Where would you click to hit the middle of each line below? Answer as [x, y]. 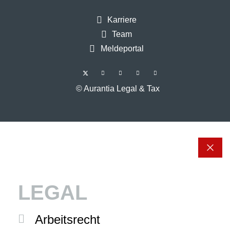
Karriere [122, 20]
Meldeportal [122, 49]
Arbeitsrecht [67, 219]
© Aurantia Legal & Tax [118, 88]
